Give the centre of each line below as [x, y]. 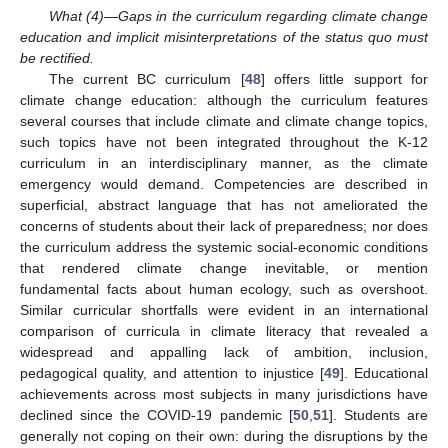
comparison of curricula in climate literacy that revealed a [224, 331]
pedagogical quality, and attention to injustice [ [172, 373]
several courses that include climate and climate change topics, [224, 121]
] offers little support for [344, 79]
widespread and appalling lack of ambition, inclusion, [224, 352]
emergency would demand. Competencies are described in [224, 184]
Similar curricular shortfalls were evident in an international [224, 310]
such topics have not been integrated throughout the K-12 [224, 142]
